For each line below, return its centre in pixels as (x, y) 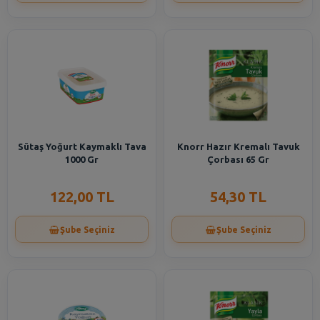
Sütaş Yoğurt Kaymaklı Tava (82, 146)
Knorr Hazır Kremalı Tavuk (238, 146)
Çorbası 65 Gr (238, 159)
